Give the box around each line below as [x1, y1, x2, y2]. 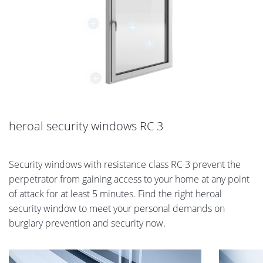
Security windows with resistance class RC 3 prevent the [9, 158, 241, 171]
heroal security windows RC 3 [9, 118, 163, 134]
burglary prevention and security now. [9, 217, 166, 230]
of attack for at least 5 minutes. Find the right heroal [9, 187, 222, 201]
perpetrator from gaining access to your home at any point [9, 173, 249, 186]
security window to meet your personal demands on [9, 202, 225, 215]
